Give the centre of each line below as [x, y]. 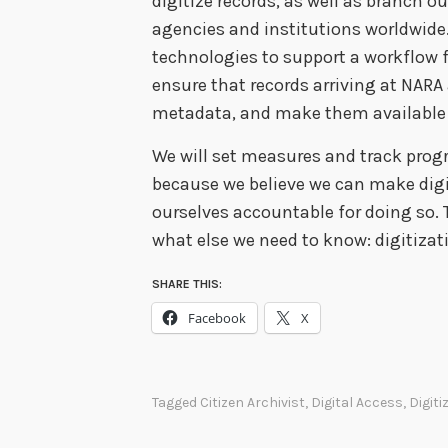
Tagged [176, 402]
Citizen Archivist [252, 402]
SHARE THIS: [187, 284]
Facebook [217, 318]
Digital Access [357, 402]
